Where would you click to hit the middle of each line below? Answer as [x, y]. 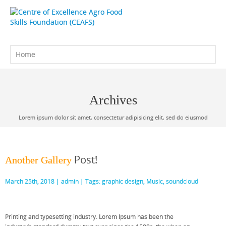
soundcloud [182, 181]
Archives [113, 100]
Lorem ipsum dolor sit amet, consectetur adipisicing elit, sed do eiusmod [113, 117]
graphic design [123, 181]
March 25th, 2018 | [33, 181]
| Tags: [90, 181]
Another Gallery [38, 160]
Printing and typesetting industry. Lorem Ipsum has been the [89, 217]
